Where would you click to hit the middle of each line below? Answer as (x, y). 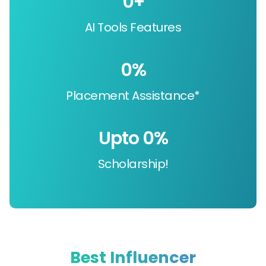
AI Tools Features (133, 27)
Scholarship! (133, 164)
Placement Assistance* (133, 95)
